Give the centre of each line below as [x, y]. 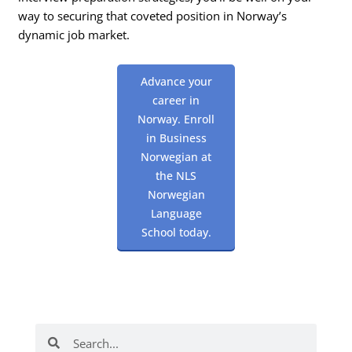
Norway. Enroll [176, 119]
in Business [176, 137]
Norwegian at [176, 156]
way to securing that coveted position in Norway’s [153, 16]
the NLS [176, 175]
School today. [176, 232]
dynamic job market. [74, 35]
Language [176, 213]
